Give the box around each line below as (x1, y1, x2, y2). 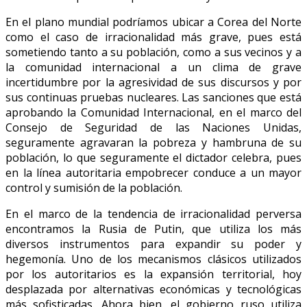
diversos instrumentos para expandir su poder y (5, 236, 302, 251)
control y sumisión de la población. (5, 180, 182, 195)
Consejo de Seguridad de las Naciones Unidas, (5, 119, 302, 135)
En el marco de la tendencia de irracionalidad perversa (5, 206, 302, 221)
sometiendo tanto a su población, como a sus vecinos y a (5, 44, 302, 60)
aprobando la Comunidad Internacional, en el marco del (5, 104, 302, 120)
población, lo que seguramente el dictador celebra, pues (5, 149, 302, 165)
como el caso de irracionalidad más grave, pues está (5, 29, 302, 45)
